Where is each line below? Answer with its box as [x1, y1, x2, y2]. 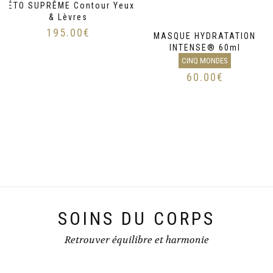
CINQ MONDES [182, 56, 228, 66]
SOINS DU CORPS [58, 208, 215, 229]
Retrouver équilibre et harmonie [64, 233, 209, 246]
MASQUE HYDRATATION [154, 31, 256, 41]
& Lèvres [49, 12, 88, 22]
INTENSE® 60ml [169, 43, 241, 53]
